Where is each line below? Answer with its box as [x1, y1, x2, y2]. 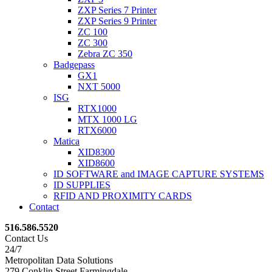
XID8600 [78, 158, 115, 168]
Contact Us [5, 233, 48, 243]
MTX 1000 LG [78, 114, 137, 124]
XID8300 [78, 147, 115, 157]
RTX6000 [78, 125, 117, 135]
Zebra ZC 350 [78, 49, 132, 59]
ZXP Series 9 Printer [78, 16, 157, 26]
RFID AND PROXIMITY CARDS [53, 191, 192, 201]
